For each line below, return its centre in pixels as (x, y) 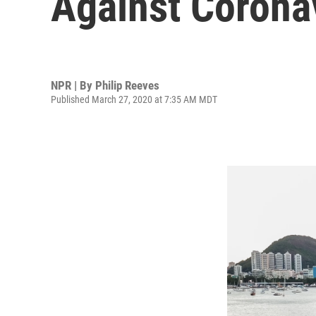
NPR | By (73, 85)
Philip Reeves (127, 85)
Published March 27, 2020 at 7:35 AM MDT (134, 99)
